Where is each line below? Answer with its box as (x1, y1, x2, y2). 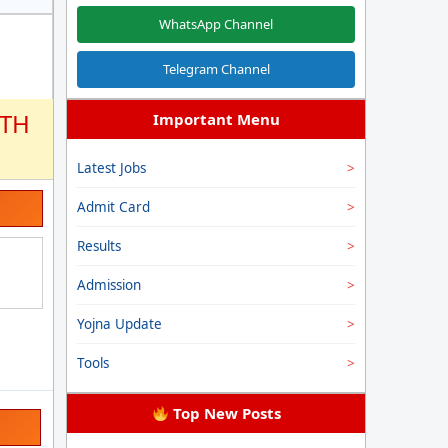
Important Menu (152, 109, 280, 129)
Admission (77, 276, 141, 294)
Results (77, 237, 121, 255)
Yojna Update (77, 315, 162, 333)
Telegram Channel (162, 60, 270, 78)
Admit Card (77, 198, 150, 216)
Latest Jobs (77, 159, 146, 177)
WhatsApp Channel (159, 15, 273, 33)
